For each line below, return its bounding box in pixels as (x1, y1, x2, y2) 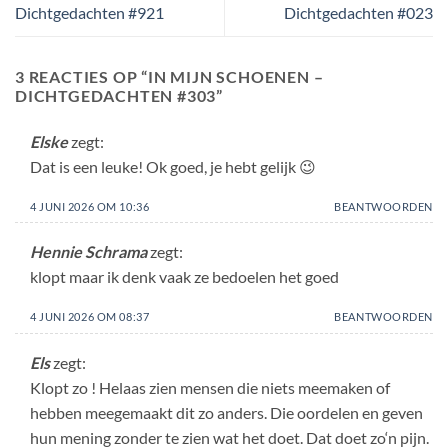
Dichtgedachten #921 (15, 2, 164, 22)
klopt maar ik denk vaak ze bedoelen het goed (30, 267, 339, 287)
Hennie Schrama (30, 242, 147, 262)
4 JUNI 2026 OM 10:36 (30, 199, 150, 213)
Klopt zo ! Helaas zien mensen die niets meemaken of (30, 377, 390, 397)
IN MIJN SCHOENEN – (148, 66, 324, 86)
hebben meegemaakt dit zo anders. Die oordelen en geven (30, 402, 423, 422)
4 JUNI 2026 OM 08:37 (30, 310, 150, 324)
